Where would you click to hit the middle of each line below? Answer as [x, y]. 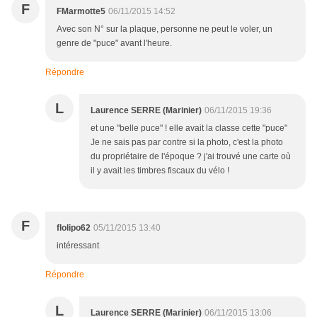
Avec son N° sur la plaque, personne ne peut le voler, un [165, 29]
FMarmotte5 [81, 12]
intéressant [78, 246]
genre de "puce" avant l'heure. [114, 44]
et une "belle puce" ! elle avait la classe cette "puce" [189, 128]
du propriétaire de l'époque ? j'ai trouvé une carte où [191, 157]
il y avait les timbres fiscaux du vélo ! [160, 171]
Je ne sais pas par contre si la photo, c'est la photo [187, 143]
